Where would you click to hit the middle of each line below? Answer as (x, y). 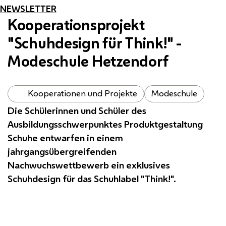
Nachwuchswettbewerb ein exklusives (89, 165)
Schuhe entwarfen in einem (65, 137)
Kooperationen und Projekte (82, 94)
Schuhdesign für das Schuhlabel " (76, 178)
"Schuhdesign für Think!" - (95, 43)
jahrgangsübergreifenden (62, 151)
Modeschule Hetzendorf (88, 61)
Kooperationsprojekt (76, 24)
